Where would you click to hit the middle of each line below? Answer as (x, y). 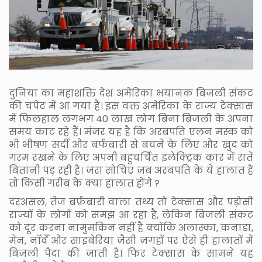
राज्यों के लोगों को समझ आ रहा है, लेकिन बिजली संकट (131, 215)
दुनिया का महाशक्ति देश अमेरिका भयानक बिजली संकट (131, 94)
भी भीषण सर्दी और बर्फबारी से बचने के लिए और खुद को (131, 145)
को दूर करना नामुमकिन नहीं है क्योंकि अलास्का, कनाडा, (131, 228)
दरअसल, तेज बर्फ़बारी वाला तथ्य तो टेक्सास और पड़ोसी (131, 202)
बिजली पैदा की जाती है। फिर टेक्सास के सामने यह (131, 254)
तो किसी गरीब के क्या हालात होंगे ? (84, 184)
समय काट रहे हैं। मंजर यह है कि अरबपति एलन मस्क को (131, 132)
